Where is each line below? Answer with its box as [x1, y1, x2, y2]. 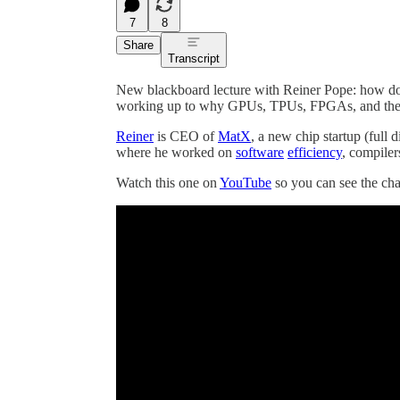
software [236, 144, 284, 160]
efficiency [287, 144, 342, 160]
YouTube [220, 174, 271, 190]
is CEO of [154, 128, 218, 144]
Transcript [168, 51, 220, 65]
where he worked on [116, 144, 236, 160]
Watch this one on [116, 174, 220, 190]
